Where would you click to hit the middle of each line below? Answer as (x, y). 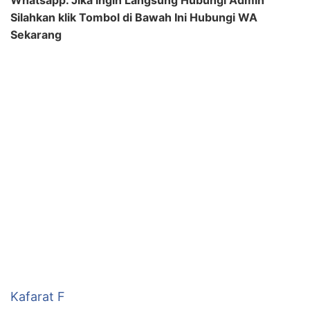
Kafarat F (38, 296)
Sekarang (36, 34)
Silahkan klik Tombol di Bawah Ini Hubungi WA (134, 17)
